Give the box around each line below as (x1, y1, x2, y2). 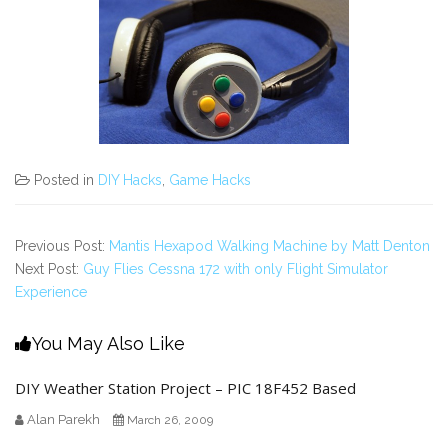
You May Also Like (32, 332, 185, 354)
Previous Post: (15, 237, 109, 254)
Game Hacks (169, 171, 251, 188)
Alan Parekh (27, 411, 100, 427)
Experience (15, 283, 87, 300)
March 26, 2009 (127, 412, 213, 427)
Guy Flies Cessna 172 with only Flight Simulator (83, 260, 388, 277)
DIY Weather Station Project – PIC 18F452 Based (15, 377, 356, 398)
